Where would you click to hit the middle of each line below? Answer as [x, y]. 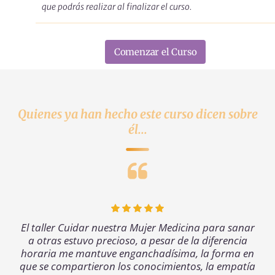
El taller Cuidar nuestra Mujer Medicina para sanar [137, 227]
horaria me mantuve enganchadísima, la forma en [137, 253]
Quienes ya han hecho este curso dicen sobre [137, 114]
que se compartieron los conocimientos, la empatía [137, 266]
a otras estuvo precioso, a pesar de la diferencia [137, 240]
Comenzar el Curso [155, 52]
